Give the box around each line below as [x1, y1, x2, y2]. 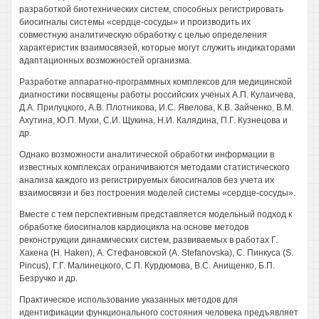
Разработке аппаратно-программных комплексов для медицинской [19, 77, 292, 87]
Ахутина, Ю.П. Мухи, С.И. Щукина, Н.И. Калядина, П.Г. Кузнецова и [19, 115, 288, 125]
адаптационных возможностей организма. [19, 56, 192, 66]
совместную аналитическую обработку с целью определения [19, 30, 267, 40]
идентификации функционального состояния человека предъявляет [19, 308, 298, 318]
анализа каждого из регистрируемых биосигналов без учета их [19, 175, 274, 185]
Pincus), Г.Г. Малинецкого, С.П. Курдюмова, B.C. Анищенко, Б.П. [19, 261, 275, 271]
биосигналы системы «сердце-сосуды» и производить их [19, 17, 251, 27]
